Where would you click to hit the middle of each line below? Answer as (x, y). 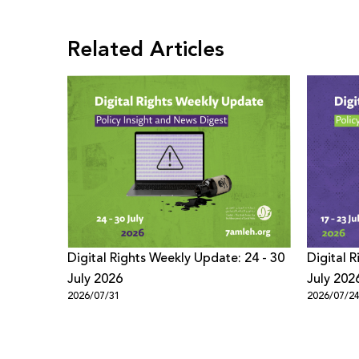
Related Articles (146, 50)
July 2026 (95, 279)
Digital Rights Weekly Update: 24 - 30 (176, 258)
